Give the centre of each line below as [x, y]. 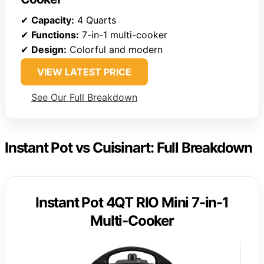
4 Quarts [95, 20]
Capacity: [53, 20]
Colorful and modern [115, 49]
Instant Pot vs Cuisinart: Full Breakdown [128, 147]
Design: [49, 49]
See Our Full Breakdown [84, 97]
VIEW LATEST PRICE [84, 72]
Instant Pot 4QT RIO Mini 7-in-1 [132, 202]
